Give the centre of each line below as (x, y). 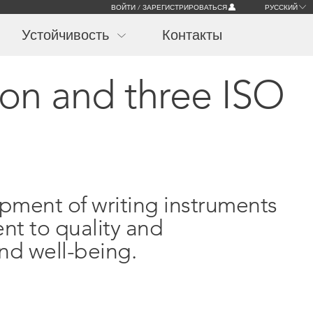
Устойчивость (65, 35)
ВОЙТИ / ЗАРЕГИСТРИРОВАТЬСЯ (169, 7)
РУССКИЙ (281, 7)
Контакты (192, 35)
